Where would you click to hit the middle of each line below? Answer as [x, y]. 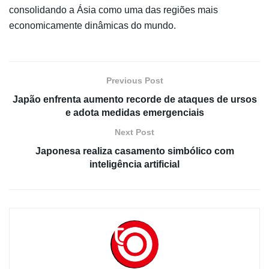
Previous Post [134, 80]
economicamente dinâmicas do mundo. [92, 25]
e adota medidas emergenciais [134, 112]
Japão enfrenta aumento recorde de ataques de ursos [134, 99]
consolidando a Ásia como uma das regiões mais [113, 10]
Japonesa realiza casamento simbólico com [134, 151]
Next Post [134, 132]
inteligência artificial [134, 164]
